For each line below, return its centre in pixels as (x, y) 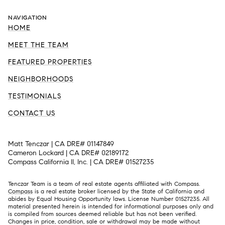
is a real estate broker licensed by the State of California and (119, 191)
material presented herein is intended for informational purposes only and (111, 206)
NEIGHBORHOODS (41, 79)
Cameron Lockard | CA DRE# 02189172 (68, 153)
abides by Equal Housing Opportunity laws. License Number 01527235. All (109, 199)
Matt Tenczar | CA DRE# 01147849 (61, 144)
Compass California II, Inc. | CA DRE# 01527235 (81, 162)
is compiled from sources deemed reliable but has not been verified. (102, 214)
